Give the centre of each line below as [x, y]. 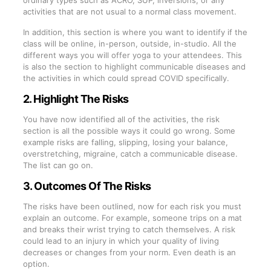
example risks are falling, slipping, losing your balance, [125, 142]
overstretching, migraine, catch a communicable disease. [130, 153]
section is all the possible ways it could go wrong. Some [129, 130]
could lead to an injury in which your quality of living [121, 240]
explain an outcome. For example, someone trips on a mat [132, 217]
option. [37, 263]
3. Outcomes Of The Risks [87, 186]
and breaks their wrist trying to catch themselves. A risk [129, 229]
